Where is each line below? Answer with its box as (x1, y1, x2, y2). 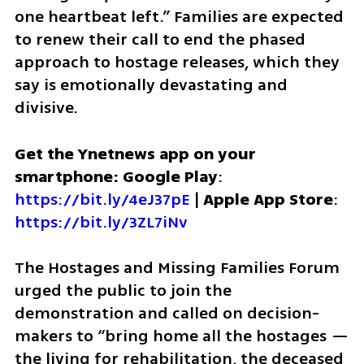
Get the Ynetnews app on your (14, 141, 256, 166)
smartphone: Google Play (14, 164, 218, 188)
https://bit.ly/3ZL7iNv (14, 210, 188, 234)
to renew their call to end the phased (14, 27, 305, 51)
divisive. (14, 95, 78, 119)
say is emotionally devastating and (14, 72, 288, 97)
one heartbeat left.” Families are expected (14, 4, 344, 28)
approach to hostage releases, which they (14, 50, 340, 74)
